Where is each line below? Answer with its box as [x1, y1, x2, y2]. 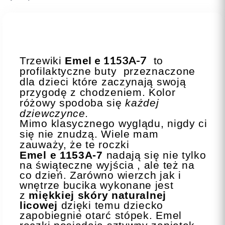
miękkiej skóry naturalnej [29, 189, 166, 201]
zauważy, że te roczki [20, 138, 133, 151]
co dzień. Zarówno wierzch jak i [20, 169, 181, 181]
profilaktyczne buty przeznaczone [20, 65, 196, 77]
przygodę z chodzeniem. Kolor [20, 86, 176, 98]
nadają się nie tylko [106, 149, 206, 161]
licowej [20, 199, 58, 211]
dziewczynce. [20, 107, 89, 120]
